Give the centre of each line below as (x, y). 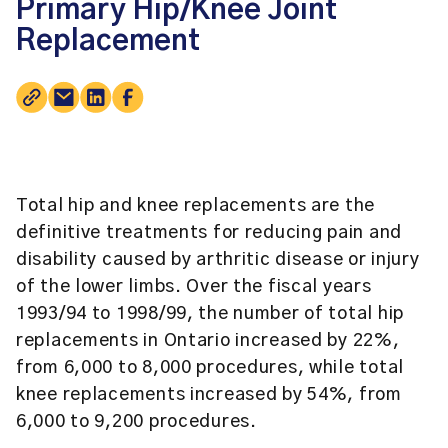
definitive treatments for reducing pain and (209, 233)
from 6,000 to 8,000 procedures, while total (210, 368)
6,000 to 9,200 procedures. (136, 422)
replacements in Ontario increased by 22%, (208, 341)
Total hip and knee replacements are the (196, 206)
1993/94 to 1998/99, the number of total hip (210, 314)
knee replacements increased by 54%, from (209, 395)
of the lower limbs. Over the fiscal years (194, 287)
